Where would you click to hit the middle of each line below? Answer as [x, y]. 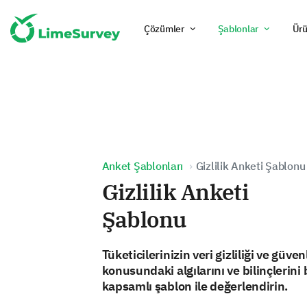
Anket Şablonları [143, 166]
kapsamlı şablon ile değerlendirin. [195, 286]
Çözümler [164, 29]
